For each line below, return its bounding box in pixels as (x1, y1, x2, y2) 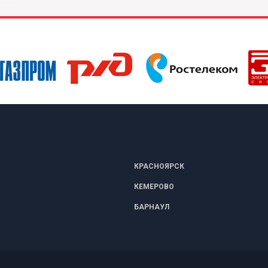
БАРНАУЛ (134, 202, 169, 211)
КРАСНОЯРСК (134, 162, 184, 170)
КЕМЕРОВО (134, 182, 174, 191)
